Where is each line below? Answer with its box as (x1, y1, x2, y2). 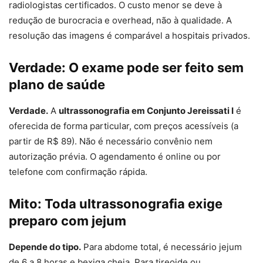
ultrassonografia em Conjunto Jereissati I (59, 105, 234, 117)
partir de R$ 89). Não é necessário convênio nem (9, 136, 213, 147)
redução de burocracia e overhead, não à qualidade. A (9, 15, 232, 26)
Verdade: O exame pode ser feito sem (9, 60, 244, 76)
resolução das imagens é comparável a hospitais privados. (9, 30, 250, 42)
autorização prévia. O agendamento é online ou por (9, 151, 221, 163)
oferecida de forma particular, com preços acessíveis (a (9, 120, 238, 132)
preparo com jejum (9, 213, 126, 229)
